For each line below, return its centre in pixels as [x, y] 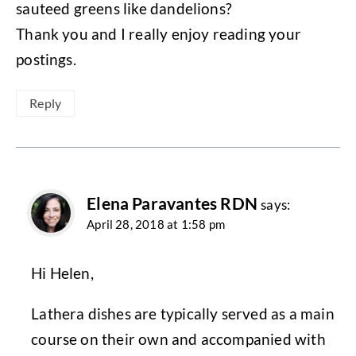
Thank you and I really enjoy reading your [159, 33]
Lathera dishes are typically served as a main [183, 313]
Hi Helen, [62, 273]
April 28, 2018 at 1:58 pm [156, 224]
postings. [46, 59]
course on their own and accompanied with [178, 339]
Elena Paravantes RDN [172, 204]
